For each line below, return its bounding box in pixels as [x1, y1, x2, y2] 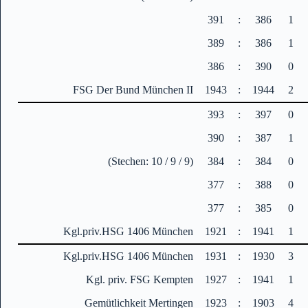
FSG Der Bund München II [73, 83, 194, 96]
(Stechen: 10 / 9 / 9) [108, 155, 194, 167]
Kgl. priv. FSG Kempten [86, 273, 194, 285]
